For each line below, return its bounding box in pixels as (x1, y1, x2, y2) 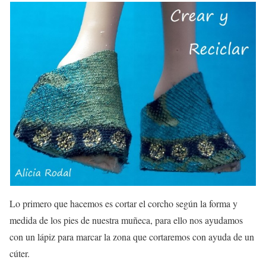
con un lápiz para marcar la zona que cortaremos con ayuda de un (9, 230, 254, 243)
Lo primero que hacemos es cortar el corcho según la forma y (9, 197, 237, 210)
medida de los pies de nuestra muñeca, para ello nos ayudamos (9, 214, 243, 227)
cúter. (9, 247, 30, 260)
